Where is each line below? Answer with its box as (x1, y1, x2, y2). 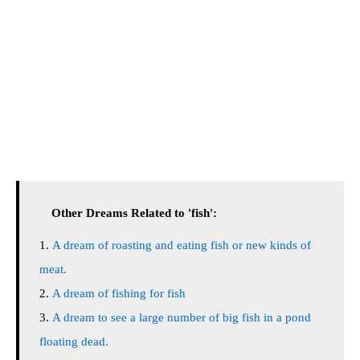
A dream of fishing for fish (52, 287, 186, 300)
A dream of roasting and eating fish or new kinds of (52, 239, 311, 252)
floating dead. (39, 335, 108, 348)
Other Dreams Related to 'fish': (51, 207, 217, 219)
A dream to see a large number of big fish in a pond (52, 311, 311, 324)
